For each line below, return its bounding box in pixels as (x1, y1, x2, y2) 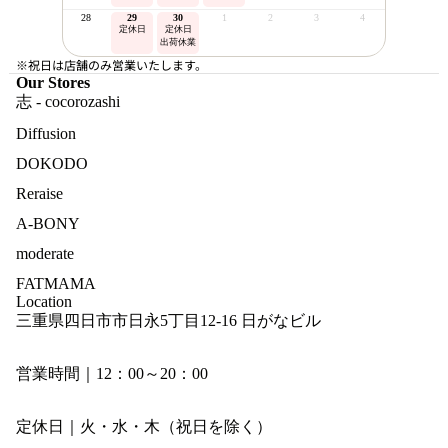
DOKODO (16, 155, 88, 173)
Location (16, 293, 72, 311)
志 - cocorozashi (16, 93, 120, 111)
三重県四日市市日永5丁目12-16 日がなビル (16, 312, 321, 330)
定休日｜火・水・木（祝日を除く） (16, 418, 272, 436)
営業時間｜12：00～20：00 (16, 365, 208, 383)
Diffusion (16, 125, 76, 143)
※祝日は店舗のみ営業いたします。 (16, 56, 207, 74)
